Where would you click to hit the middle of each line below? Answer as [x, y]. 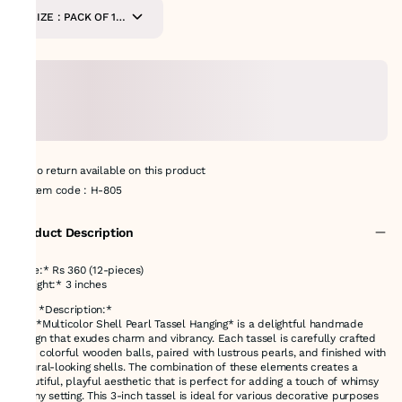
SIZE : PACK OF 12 [44, 17]
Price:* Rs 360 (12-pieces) [83, 270]
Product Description [74, 232]
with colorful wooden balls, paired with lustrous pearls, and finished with [201, 352]
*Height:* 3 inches [61, 284]
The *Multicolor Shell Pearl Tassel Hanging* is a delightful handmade [189, 323]
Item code [55, 190]
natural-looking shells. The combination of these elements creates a [186, 367]
